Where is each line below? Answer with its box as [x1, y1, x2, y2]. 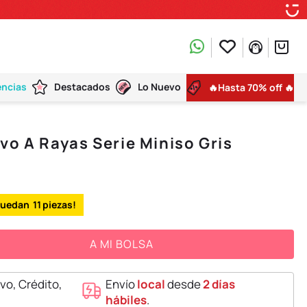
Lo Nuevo [138, 80, 181, 94]
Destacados [54, 80, 110, 94]
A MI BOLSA [90, 236, 153, 252]
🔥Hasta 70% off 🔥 [208, 81, 294, 95]
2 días [203, 275, 235, 292]
